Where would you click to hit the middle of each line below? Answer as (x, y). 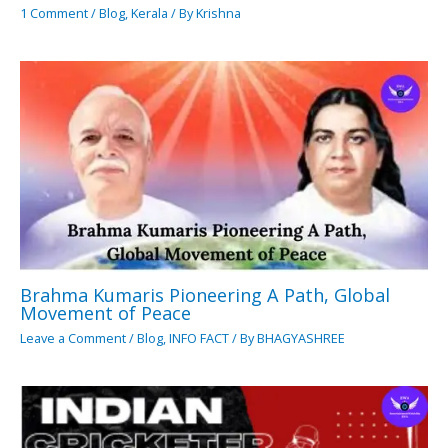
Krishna (218, 12)
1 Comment (54, 12)
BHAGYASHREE (301, 337)
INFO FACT (199, 337)
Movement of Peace (105, 313)
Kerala (149, 12)
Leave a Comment (73, 337)
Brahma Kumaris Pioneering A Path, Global (205, 295)
